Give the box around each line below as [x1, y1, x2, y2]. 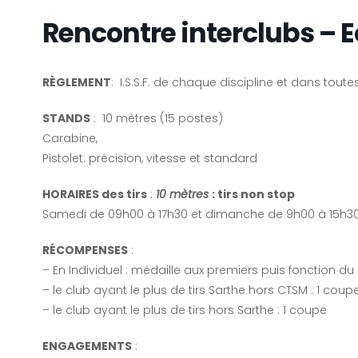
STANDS [42, 109, 90, 126]
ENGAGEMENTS [42, 337, 132, 354]
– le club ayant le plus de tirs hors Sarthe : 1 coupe [42, 301, 327, 318]
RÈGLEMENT [42, 74, 111, 90]
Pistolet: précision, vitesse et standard [42, 149, 257, 166]
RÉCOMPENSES [42, 241, 128, 258]
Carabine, [42, 129, 97, 146]
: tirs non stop [211, 185, 295, 202]
